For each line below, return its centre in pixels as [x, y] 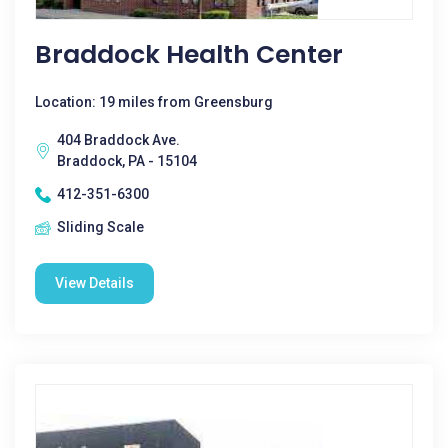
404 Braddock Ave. [118, 140]
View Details [94, 283]
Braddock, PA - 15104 [127, 161]
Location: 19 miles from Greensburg [154, 102]
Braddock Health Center [189, 54]
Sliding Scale [100, 227]
